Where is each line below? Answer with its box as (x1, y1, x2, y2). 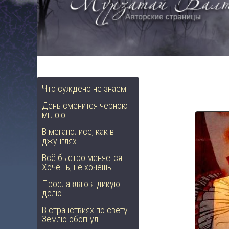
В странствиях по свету (42, 204, 128, 215)
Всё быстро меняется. (42, 152, 124, 163)
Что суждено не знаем (42, 83, 126, 94)
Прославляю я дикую (42, 178, 120, 189)
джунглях (42, 135, 77, 146)
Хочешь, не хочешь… (42, 162, 116, 172)
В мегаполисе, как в (42, 126, 114, 137)
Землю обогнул (42, 214, 98, 224)
